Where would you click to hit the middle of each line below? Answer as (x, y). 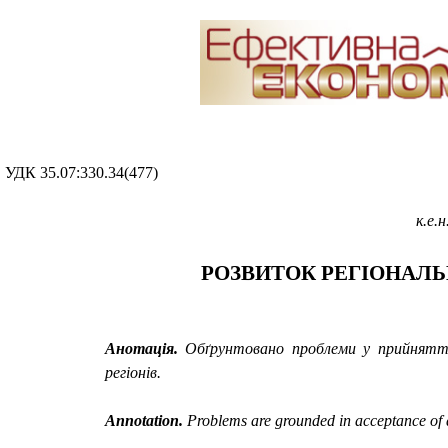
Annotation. (146, 421)
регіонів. (133, 373)
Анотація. (145, 349)
